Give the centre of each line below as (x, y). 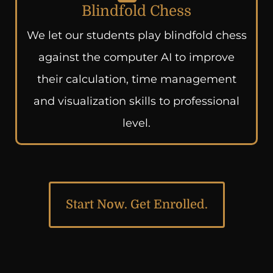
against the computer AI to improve (136, 57)
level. (136, 123)
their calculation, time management (136, 79)
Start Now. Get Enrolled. (136, 204)
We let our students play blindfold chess (136, 35)
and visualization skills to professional (136, 101)
